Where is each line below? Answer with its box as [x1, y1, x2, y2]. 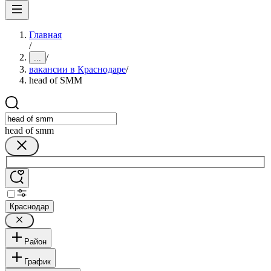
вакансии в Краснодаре [29, 64, 126, 74]
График [24, 256, 51, 266]
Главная [29, 30, 62, 40]
